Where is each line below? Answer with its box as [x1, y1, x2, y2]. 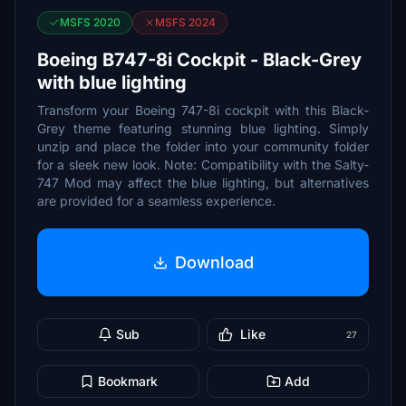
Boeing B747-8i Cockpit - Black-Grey [37, 49, 362, 71]
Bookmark [97, 373, 158, 389]
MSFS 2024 [155, 15, 216, 29]
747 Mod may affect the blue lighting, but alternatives [37, 175, 369, 190]
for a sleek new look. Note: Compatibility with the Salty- [37, 157, 369, 172]
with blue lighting [37, 72, 187, 93]
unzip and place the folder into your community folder [37, 139, 369, 154]
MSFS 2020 [60, 15, 121, 29]
